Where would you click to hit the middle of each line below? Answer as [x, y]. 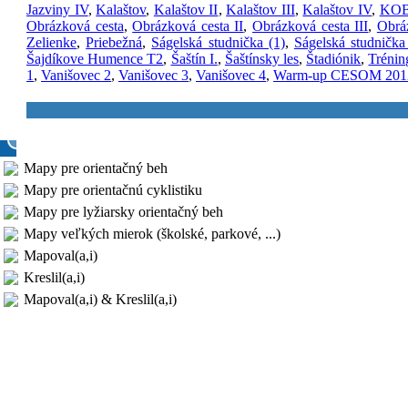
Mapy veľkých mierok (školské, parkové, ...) [152, 234]
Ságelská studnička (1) [218, 43]
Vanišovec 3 [153, 76]
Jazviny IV [57, 10]
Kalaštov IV [337, 10]
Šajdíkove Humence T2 [95, 59]
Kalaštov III [260, 10]
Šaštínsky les [262, 59]
